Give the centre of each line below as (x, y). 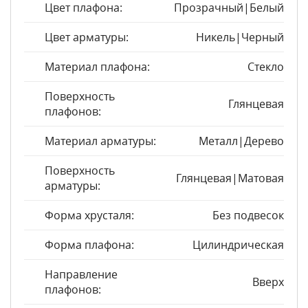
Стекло (266, 67)
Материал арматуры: (100, 141)
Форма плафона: (89, 245)
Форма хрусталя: (89, 215)
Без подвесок (248, 215)
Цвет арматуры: (87, 37)
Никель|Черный (240, 37)
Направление (81, 274)
